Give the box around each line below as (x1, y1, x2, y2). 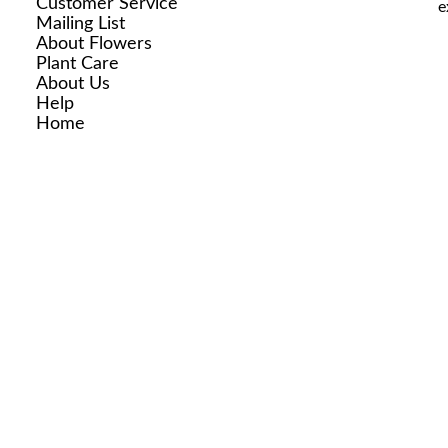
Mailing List (35, 14, 125, 33)
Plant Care (35, 54, 119, 73)
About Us (35, 74, 110, 93)
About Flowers (35, 34, 152, 53)
